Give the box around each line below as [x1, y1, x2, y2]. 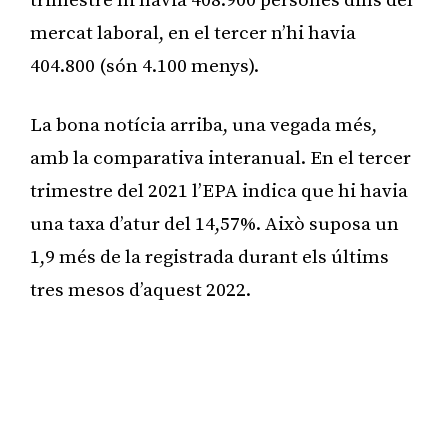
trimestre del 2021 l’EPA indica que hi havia [30, 179, 408, 203]
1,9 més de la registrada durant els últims [30, 245, 389, 269]
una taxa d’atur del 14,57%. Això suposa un [30, 212, 399, 236]
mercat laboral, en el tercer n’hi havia [30, 21, 356, 45]
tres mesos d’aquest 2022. [30, 278, 251, 302]
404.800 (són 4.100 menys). [30, 54, 259, 78]
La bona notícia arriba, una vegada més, [30, 113, 377, 137]
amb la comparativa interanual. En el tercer [30, 146, 411, 170]
